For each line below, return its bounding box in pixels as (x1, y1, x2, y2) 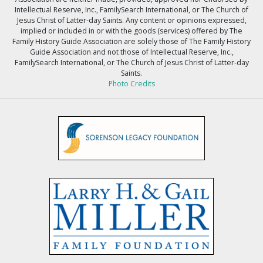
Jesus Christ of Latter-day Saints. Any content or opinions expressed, (16, 15, 247, 26)
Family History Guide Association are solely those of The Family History (12, 36, 251, 47)
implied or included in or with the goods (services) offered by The (21, 26, 242, 36)
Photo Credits (108, 79, 155, 89)
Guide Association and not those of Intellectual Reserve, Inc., (29, 47, 234, 58)
